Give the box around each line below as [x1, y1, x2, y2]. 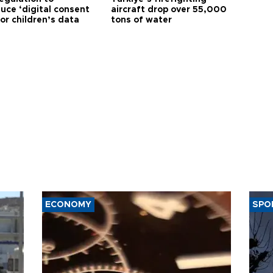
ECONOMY [45, 200, 91, 209]
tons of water [111, 15, 172, 24]
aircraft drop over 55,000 [111, 5, 227, 14]
